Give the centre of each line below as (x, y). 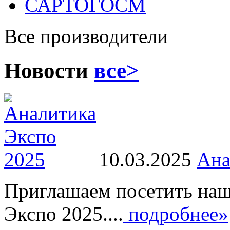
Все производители (86, 36)
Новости (49, 70)
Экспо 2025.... (64, 214)
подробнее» (176, 214)
